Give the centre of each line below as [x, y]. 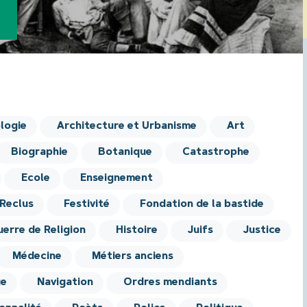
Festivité [87, 205]
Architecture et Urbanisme [127, 127]
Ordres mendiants [171, 283]
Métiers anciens [133, 257]
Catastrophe [216, 153]
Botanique [125, 153]
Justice [262, 231]
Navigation [65, 283]
